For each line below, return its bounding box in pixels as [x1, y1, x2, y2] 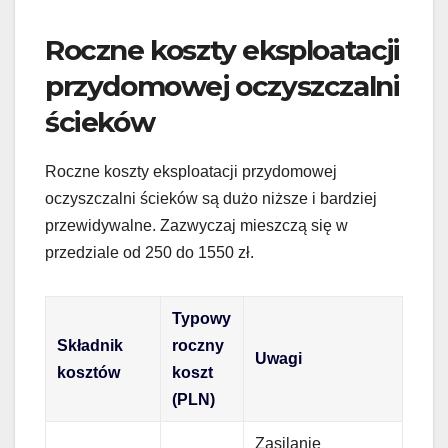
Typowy [172, 310, 232, 328]
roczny [172, 337, 225, 355]
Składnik [57, 337, 124, 355]
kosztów [57, 364, 121, 382]
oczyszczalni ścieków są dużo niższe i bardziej [45, 190, 377, 208]
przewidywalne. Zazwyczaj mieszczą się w [45, 217, 348, 235]
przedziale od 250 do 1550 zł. [45, 244, 254, 262]
